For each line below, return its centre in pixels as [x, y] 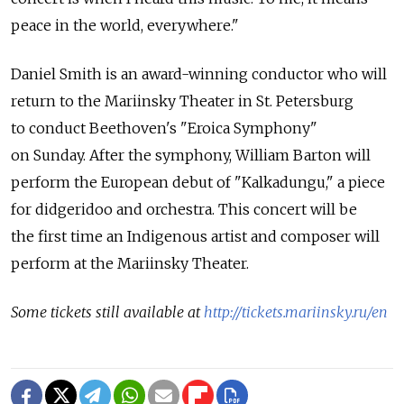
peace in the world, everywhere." [125, 26]
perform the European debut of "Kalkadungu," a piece [198, 183]
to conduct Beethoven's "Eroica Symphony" [164, 129]
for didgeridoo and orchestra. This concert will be [184, 210]
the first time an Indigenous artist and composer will [195, 237]
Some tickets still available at [107, 312]
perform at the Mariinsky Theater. [130, 264]
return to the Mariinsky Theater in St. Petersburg [182, 101]
